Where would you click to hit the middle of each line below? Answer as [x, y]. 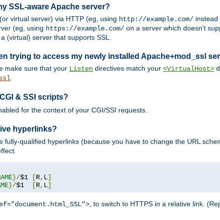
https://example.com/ [85, 29]
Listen [81, 69]
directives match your [128, 69]
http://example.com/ [156, 19]
